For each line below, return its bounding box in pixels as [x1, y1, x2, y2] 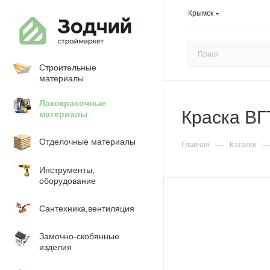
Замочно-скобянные [39, 231, 119, 241]
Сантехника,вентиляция [39, 204, 134, 213]
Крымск [188, 8, 213, 17]
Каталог [230, 140, 257, 149]
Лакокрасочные [39, 98, 106, 108]
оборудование [39, 176, 96, 186]
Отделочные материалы [39, 137, 136, 146]
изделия [39, 242, 72, 252]
